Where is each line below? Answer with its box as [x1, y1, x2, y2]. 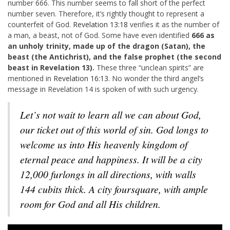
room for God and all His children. [20, 197, 161, 210]
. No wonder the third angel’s [108, 73, 204, 83]
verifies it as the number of [128, 19, 219, 29]
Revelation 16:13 [53, 73, 108, 83]
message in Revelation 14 [8, 84, 93, 94]
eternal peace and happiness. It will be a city [20, 152, 202, 166]
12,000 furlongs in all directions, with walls [20, 167, 196, 181]
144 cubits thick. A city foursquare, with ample [20, 182, 208, 196]
